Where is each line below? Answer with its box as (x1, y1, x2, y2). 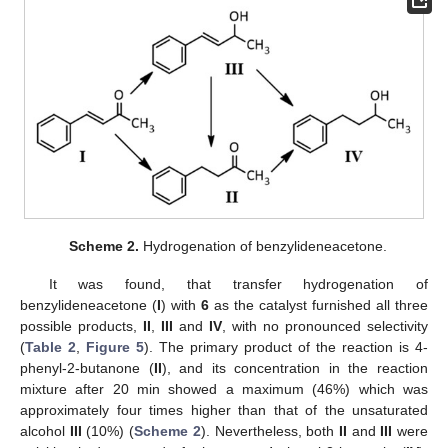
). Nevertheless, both (200, 423, 339, 440)
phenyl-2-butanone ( (20, 360, 154, 377)
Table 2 (25, 339, 76, 356)
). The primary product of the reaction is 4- (144, 339, 428, 356)
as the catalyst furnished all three (209, 297, 428, 314)
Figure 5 (86, 339, 144, 356)
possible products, (20, 318, 143, 335)
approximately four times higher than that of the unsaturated (20, 402, 428, 419)
